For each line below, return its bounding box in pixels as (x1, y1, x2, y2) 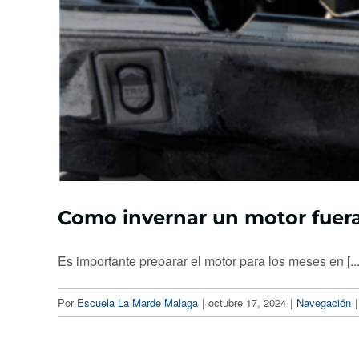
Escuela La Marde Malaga (77, 295, 198, 311)
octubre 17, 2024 (208, 295, 286, 311)
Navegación (296, 295, 351, 311)
